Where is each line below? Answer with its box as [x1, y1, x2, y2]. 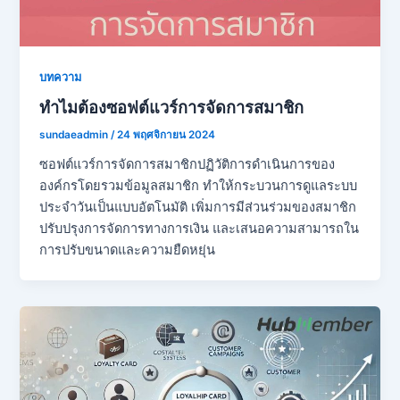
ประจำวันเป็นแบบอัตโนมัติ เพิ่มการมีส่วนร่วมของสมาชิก [39, 198, 357, 215]
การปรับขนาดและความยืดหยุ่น [39, 241, 216, 258]
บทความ [39, 70, 82, 84]
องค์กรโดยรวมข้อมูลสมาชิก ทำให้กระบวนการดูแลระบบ [39, 177, 358, 194]
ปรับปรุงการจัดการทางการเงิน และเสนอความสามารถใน [39, 220, 360, 237]
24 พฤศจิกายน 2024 [117, 129, 216, 142]
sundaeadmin [39, 129, 112, 142]
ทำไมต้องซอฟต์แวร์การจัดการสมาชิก [39, 97, 304, 118]
